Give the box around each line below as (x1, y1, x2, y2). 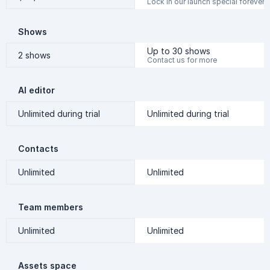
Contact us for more (147, 55, 217, 64)
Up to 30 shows (147, 45, 210, 56)
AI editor (18, 85, 55, 95)
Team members (18, 202, 83, 212)
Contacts (18, 143, 58, 154)
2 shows (18, 49, 51, 60)
